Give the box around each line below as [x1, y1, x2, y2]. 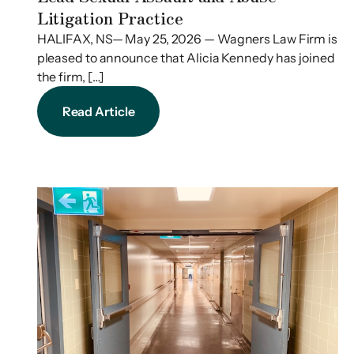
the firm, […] [36, 69, 105, 85]
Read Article [62, 104, 135, 120]
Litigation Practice [36, 6, 183, 30]
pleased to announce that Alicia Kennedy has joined [36, 50, 335, 66]
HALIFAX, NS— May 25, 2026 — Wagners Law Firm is [36, 31, 337, 47]
